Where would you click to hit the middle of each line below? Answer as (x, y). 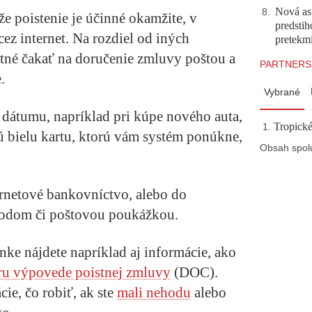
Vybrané (282, 92)
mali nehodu (154, 293)
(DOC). (194, 273)
